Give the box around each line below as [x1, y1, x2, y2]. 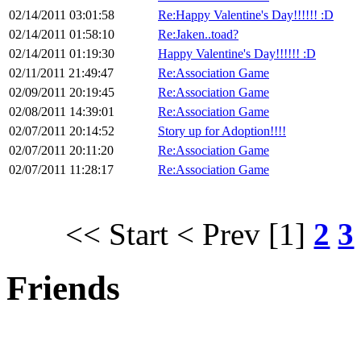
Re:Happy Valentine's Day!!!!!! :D [158, 8, 334, 23]
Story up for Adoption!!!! [158, 124, 286, 139]
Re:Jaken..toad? [158, 27, 239, 42]
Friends [6, 269, 120, 308]
